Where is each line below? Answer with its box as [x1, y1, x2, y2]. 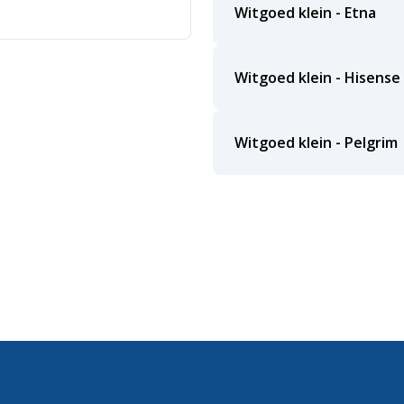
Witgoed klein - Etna [234, 3, 376, 23]
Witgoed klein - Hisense [234, 68, 400, 87]
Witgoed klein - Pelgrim [234, 133, 398, 152]
